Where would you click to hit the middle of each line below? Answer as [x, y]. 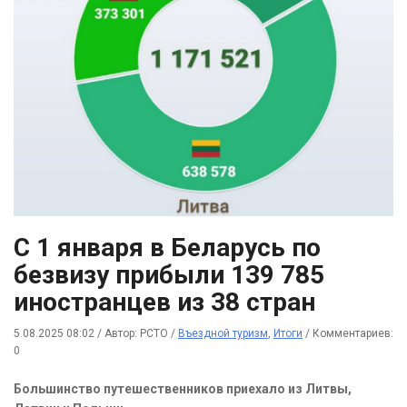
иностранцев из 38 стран [164, 303]
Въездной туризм [223, 334]
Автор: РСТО [138, 334]
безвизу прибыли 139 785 [169, 275]
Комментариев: [353, 334]
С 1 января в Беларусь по [167, 248]
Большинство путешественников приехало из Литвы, [183, 389]
